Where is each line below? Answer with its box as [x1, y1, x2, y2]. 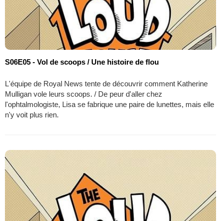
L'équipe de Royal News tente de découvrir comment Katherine [5, 79, 208, 88]
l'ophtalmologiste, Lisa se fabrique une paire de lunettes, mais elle [5, 100, 214, 109]
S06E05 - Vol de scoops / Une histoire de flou [5, 58, 159, 67]
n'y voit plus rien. [5, 110, 59, 119]
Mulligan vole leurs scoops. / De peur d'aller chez [5, 90, 162, 99]
